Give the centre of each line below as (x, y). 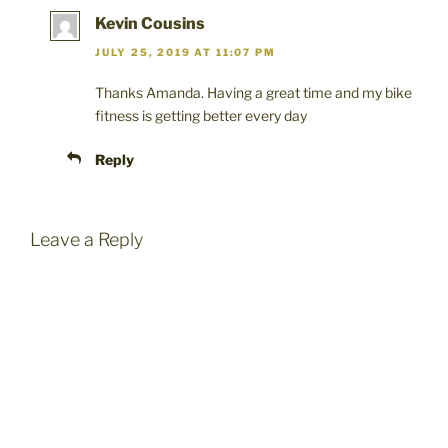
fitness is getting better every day (201, 115)
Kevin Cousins (150, 24)
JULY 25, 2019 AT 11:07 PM (185, 51)
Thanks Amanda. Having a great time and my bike (253, 92)
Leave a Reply (86, 239)
